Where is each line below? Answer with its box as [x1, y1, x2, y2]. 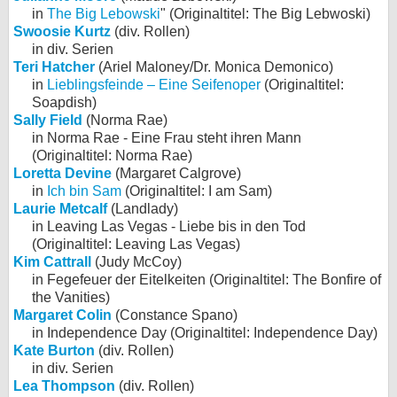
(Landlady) [107, 201, 178, 216]
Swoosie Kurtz [13, 24, 111, 39]
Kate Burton [13, 343, 95, 358]
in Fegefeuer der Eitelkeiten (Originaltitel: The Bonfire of [32, 272, 381, 287]
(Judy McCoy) [91, 254, 182, 269]
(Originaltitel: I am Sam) [121, 183, 272, 198]
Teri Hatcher [13, 59, 95, 74]
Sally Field [13, 113, 82, 128]
